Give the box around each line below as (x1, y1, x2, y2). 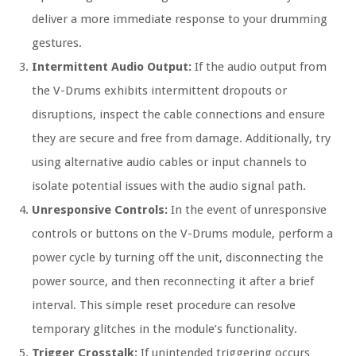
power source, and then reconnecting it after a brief (32, 274, 314, 289)
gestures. (32, 36, 82, 51)
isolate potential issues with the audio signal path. (32, 179, 306, 194)
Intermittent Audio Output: (32, 60, 192, 75)
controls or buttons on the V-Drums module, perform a (32, 226, 333, 242)
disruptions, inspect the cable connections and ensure (32, 107, 325, 122)
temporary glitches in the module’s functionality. (32, 322, 297, 337)
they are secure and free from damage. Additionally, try (32, 131, 331, 146)
